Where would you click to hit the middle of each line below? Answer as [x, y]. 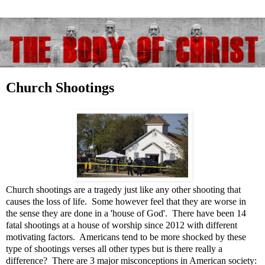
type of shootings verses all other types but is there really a [114, 248]
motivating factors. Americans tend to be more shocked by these [126, 237]
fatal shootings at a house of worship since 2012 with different [122, 225]
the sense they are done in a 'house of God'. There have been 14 [126, 213]
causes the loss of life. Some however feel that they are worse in [126, 201]
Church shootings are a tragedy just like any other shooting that [123, 189]
